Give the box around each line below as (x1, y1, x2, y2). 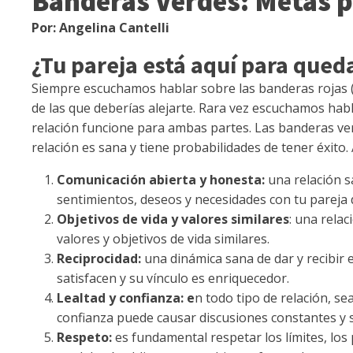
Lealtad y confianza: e (57, 288, 195, 307)
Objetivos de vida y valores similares (57, 210, 289, 228)
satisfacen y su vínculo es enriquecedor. (57, 269, 289, 287)
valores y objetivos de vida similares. (57, 229, 269, 247)
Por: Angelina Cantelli (32, 18, 169, 36)
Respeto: (57, 328, 112, 346)
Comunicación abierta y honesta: (57, 170, 268, 188)
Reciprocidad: (57, 249, 144, 267)
